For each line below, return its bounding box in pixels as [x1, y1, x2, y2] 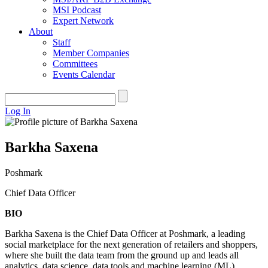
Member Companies [53, 48, 129, 58]
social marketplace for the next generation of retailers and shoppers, [5, 239, 258, 249]
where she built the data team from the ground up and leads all [5, 249, 239, 260]
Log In [5, 106, 31, 116]
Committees [53, 59, 98, 69]
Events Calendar [53, 69, 115, 80]
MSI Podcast [53, 5, 101, 15]
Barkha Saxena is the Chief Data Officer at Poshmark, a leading [5, 228, 245, 239]
